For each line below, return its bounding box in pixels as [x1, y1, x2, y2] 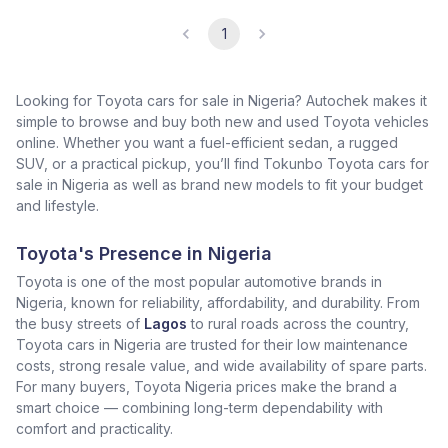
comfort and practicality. [16, 420, 173, 437]
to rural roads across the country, [191, 315, 409, 332]
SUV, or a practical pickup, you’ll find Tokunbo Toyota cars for [16, 155, 429, 172]
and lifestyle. [16, 197, 99, 214]
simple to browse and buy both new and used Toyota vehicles [16, 113, 429, 130]
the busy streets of [16, 315, 140, 332]
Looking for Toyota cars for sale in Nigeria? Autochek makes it [16, 92, 427, 109]
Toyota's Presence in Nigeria [16, 243, 272, 264]
